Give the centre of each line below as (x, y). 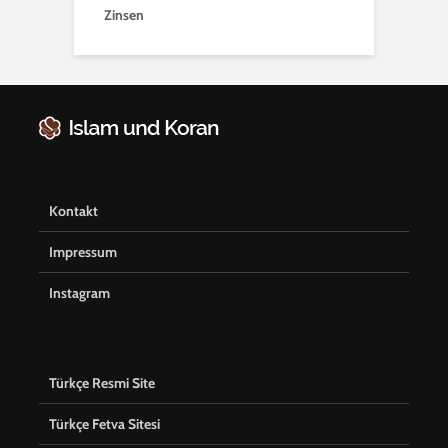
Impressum (83, 252)
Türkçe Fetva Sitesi (104, 424)
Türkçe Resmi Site (102, 383)
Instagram (79, 293)
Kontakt (73, 211)
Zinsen (124, 15)
